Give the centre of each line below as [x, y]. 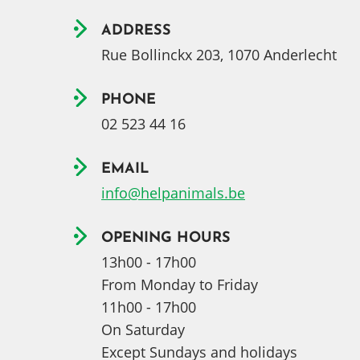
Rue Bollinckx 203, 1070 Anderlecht [219, 55]
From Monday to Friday [180, 284]
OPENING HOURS [166, 238]
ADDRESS [136, 31]
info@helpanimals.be [173, 193]
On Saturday [143, 329]
